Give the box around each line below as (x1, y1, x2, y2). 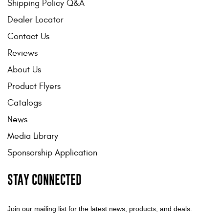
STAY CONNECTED (7, 172, 82, 187)
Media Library (7, 131, 58, 141)
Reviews (7, 47, 38, 58)
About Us (7, 64, 41, 75)
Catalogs (7, 97, 42, 108)
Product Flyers (7, 81, 61, 91)
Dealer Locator (7, 14, 64, 25)
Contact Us (7, 31, 49, 42)
